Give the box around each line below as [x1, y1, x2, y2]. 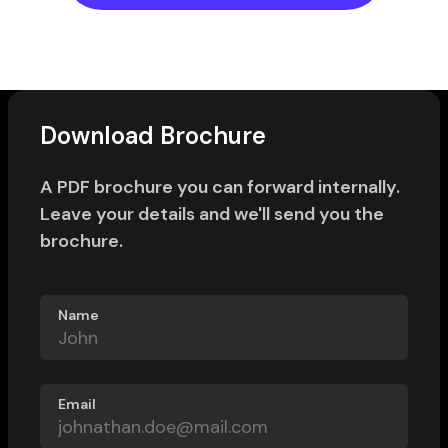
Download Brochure [40, 120, 266, 151]
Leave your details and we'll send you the [40, 202, 384, 226]
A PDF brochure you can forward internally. [40, 175, 400, 199]
